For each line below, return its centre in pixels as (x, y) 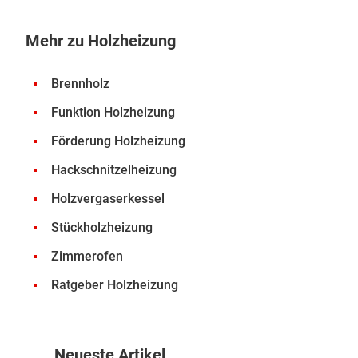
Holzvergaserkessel (108, 199)
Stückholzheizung (102, 227)
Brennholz (80, 84)
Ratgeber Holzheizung (115, 285)
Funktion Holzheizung (113, 112)
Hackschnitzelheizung (114, 170)
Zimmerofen (87, 256)
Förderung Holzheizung (118, 141)
